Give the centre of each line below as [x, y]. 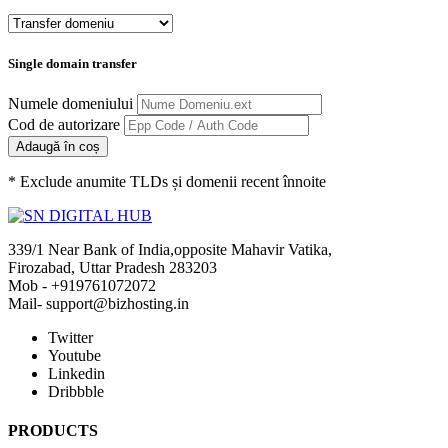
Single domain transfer [72, 63]
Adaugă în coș [58, 146]
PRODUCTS [53, 430]
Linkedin [76, 373]
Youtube [74, 355]
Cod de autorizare [66, 124]
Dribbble [76, 391]
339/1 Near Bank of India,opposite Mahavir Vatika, [170, 249]
